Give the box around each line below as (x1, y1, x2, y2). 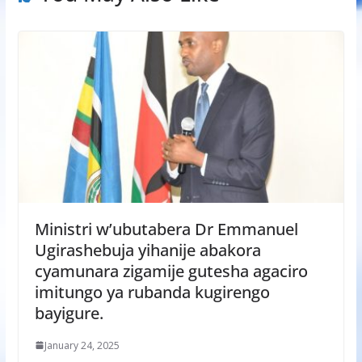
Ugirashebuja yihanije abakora (34, 238, 261, 261)
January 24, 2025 (44, 338, 120, 352)
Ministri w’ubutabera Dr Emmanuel (34, 217, 298, 240)
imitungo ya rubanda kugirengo (34, 280, 270, 303)
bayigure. (34, 301, 103, 324)
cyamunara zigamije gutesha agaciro (34, 259, 308, 282)
